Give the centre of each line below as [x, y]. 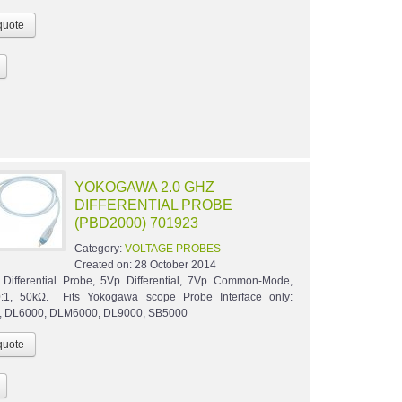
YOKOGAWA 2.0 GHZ [144, 188]
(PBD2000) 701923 [136, 223]
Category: [99, 249]
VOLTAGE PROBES [172, 249]
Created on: [104, 265]
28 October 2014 [175, 265]
